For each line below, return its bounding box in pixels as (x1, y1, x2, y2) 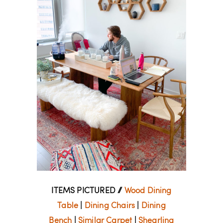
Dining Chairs (84, 202, 135, 211)
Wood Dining (124, 187, 172, 196)
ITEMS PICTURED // (51, 187, 124, 196)
